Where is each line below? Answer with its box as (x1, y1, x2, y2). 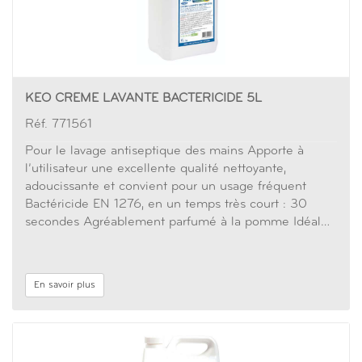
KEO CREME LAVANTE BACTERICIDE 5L (25, 92, 262, 105)
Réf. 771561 (25, 118, 92, 131)
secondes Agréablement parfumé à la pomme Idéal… (25, 216, 330, 229)
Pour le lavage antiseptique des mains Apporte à (25, 145, 304, 158)
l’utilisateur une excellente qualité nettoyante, (25, 162, 286, 175)
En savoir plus (34, 280, 95, 290)
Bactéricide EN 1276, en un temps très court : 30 (25, 198, 307, 211)
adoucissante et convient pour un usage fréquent (25, 180, 306, 193)
